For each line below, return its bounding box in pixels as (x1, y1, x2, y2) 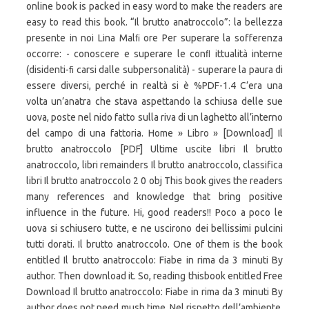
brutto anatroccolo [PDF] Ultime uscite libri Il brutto (26, 143, 283, 154)
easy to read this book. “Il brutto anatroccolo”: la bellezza (26, 17, 283, 28)
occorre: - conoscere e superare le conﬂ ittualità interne (26, 48, 283, 59)
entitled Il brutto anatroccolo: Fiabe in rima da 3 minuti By (26, 255, 283, 266)
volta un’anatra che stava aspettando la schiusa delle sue (26, 96, 283, 107)
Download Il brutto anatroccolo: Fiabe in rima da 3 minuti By (26, 286, 283, 297)
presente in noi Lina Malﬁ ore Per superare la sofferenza (26, 32, 283, 43)
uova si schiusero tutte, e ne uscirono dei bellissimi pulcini (26, 223, 283, 234)
